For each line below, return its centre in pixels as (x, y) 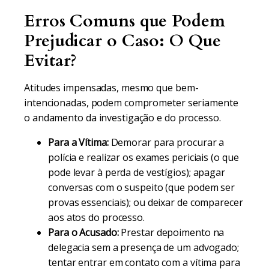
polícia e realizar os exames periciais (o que (144, 157)
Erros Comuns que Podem (125, 21)
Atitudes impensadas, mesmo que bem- (111, 88)
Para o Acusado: (83, 232)
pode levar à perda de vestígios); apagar (137, 172)
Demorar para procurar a (166, 142)
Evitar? (51, 61)
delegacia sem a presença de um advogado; (144, 247)
